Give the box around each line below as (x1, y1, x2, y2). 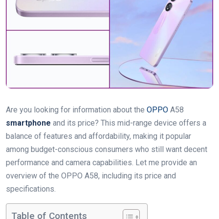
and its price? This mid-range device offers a (51, 118, 206, 128)
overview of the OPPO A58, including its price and (6, 171, 176, 181)
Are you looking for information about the (6, 105, 147, 115)
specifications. (6, 184, 56, 194)
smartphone (6, 118, 51, 128)
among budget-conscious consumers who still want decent (6, 145, 207, 154)
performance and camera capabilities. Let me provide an (6, 158, 197, 168)
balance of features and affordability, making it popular (6, 131, 191, 141)
